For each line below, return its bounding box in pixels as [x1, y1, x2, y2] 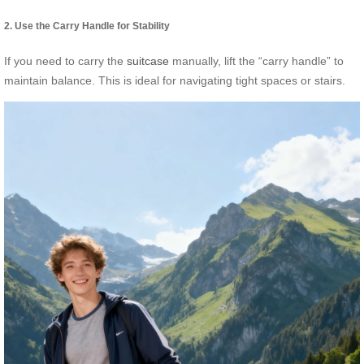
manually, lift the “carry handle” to [169, 54, 344, 68]
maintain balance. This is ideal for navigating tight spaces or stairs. [4, 74, 345, 88]
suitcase [127, 54, 169, 68]
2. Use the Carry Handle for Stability [4, 20, 170, 32]
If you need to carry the [4, 54, 127, 68]
